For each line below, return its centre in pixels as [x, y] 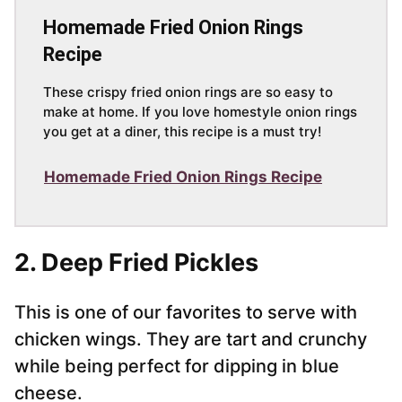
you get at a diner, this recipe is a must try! [182, 132]
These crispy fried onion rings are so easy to [188, 92]
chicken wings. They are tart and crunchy [191, 340]
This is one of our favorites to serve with [186, 313]
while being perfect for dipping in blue [177, 367]
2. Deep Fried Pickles [136, 263]
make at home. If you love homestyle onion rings [200, 112]
